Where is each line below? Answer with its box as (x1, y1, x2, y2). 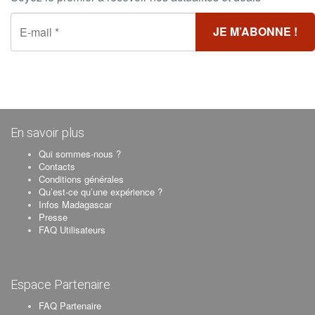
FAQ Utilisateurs (39, 222, 105, 236)
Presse (39, 210, 67, 224)
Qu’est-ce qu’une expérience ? (39, 184, 162, 198)
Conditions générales (39, 172, 124, 186)
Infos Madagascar (39, 197, 112, 211)
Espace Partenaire (11, 276, 110, 292)
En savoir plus (11, 124, 84, 140)
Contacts (39, 159, 75, 173)
